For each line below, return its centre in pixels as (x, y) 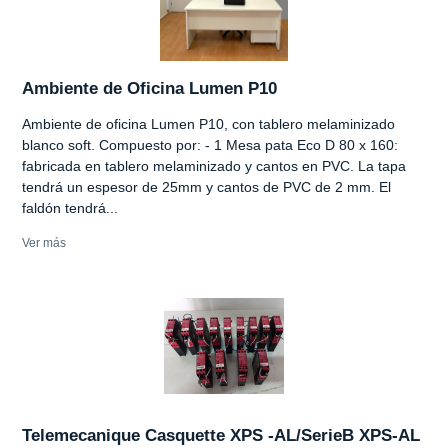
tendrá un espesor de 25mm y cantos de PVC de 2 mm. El (206, 186)
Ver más (44, 242)
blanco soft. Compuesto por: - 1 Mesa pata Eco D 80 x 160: (210, 144)
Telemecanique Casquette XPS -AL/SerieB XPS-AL (221, 435)
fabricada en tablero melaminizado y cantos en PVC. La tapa (214, 165)
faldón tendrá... (70, 207)
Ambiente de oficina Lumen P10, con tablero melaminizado (208, 123)
